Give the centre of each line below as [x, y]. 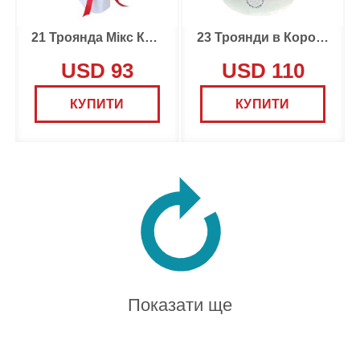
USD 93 [97, 71]
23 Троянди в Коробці [322, 37]
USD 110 [263, 71]
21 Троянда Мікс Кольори [151, 37]
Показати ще [180, 305]
